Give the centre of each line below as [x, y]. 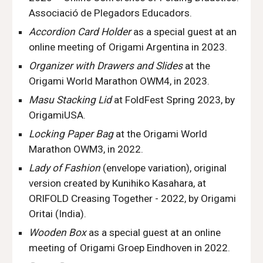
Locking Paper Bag [71, 134]
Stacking [76, 100]
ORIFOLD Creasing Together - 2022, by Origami [133, 198]
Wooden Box [59, 232]
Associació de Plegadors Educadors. [111, 13]
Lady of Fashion [65, 168]
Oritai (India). [58, 214]
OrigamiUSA [56, 115]
